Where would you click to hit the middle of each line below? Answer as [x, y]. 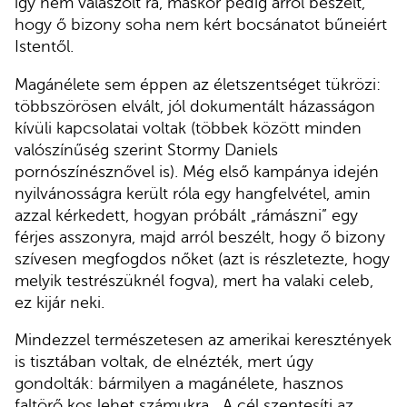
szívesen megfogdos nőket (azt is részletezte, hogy [202, 258]
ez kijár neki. [60, 302]
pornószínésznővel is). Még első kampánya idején [197, 171]
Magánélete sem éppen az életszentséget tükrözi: [198, 84]
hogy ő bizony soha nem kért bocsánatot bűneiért [201, 25]
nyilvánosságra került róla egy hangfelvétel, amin [193, 193]
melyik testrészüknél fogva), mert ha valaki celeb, [194, 280]
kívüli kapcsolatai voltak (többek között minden [188, 128]
